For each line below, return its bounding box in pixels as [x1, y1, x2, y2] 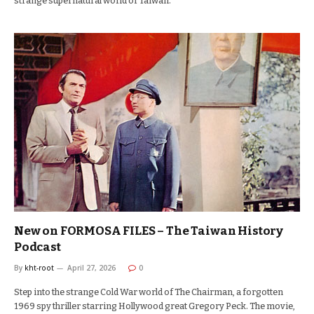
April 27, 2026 [67, 263, 116, 273]
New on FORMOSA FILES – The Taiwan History [14, 224, 284, 238]
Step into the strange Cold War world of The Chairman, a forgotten [14, 287, 283, 297]
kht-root [25, 263, 54, 273]
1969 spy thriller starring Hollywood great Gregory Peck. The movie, [14, 301, 295, 311]
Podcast [14, 240, 61, 254]
